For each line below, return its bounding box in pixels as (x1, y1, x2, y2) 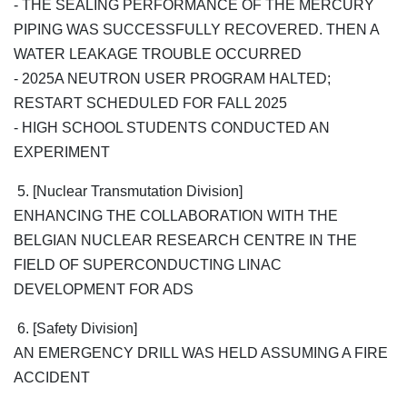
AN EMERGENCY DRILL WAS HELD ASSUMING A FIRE (14, 345, 388, 362)
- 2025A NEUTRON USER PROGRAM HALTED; (14, 71, 331, 87)
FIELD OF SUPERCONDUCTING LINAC (14, 257, 282, 273)
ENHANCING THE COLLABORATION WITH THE (14, 208, 338, 224)
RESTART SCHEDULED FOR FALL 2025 (14, 95, 287, 112)
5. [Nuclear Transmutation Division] (14, 184, 243, 200)
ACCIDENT (14, 370, 90, 386)
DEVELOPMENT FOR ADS (14, 282, 194, 298)
